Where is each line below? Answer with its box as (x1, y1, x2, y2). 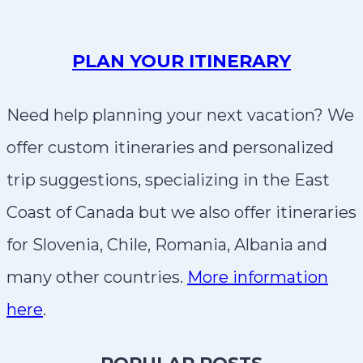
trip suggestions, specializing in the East (6, 169, 330, 190)
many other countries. (6, 267, 187, 287)
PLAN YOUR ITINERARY (72, 49, 291, 72)
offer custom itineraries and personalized (6, 137, 334, 157)
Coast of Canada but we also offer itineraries (6, 202, 357, 222)
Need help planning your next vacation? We (6, 105, 354, 125)
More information (187, 267, 328, 287)
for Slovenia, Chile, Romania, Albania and (6, 234, 327, 254)
